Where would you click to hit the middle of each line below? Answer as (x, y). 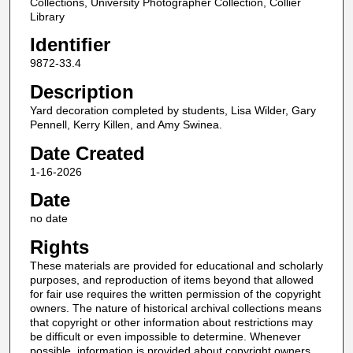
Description (82, 92)
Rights (59, 247)
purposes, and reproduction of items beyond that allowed (171, 279)
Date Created (87, 153)
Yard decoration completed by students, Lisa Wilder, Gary (173, 111)
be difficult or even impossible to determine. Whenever (165, 336)
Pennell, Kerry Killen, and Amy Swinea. (126, 125)
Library (47, 16)
